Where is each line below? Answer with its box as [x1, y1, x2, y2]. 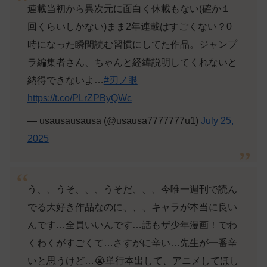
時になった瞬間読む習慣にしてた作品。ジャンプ [27, 39, 237, 50]
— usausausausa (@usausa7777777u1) [27, 116, 201, 126]
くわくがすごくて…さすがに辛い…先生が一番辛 [27, 238, 237, 249]
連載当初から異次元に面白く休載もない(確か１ [27, 4, 231, 14]
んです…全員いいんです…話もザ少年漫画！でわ [27, 220, 237, 231]
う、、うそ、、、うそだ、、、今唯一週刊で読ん [27, 184, 237, 195]
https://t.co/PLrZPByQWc [27, 93, 132, 104]
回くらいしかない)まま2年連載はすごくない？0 [27, 21, 232, 32]
